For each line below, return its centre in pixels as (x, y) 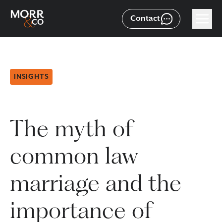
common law (74, 155)
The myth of (71, 128)
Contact (145, 18)
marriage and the (96, 182)
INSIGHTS (31, 77)
